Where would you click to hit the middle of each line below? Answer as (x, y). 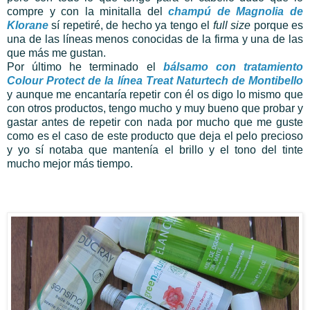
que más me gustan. (56, 53)
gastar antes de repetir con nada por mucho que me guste (155, 122)
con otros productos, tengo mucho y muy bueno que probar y (155, 109)
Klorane (28, 26)
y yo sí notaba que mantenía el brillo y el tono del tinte (155, 150)
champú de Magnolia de (236, 12)
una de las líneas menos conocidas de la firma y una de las (155, 39)
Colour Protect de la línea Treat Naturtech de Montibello (155, 81)
